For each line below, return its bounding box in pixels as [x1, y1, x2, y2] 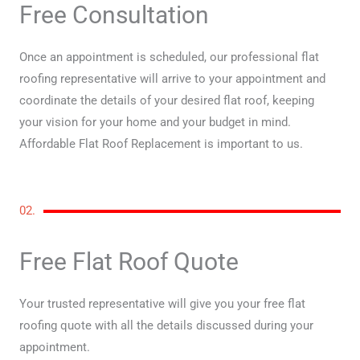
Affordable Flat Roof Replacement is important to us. [19, 136, 306, 151]
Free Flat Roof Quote [19, 247, 239, 276]
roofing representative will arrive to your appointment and [19, 71, 325, 86]
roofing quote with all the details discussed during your [19, 318, 313, 333]
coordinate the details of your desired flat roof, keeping [19, 92, 314, 108]
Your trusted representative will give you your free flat [19, 297, 305, 312]
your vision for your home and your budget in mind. [19, 114, 291, 129]
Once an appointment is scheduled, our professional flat [19, 49, 319, 64]
